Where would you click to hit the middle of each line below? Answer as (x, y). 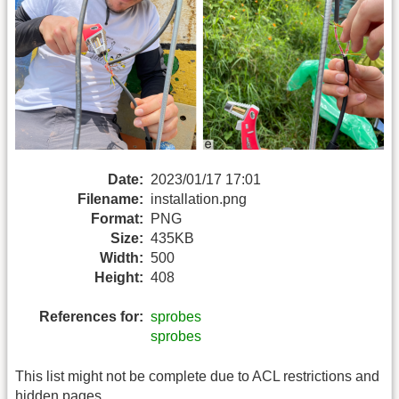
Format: (117, 218)
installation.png (199, 199)
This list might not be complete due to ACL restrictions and (197, 376)
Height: (119, 277)
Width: (122, 257)
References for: (91, 317)
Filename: (110, 199)
